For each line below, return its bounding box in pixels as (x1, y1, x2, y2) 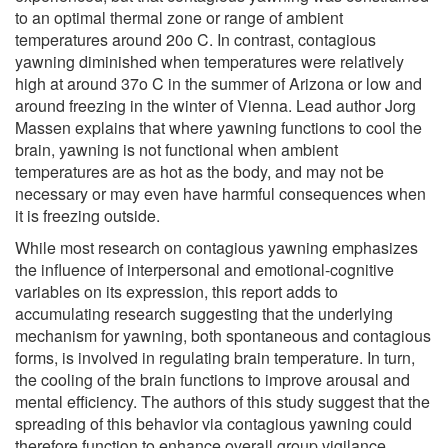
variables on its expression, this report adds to (15, 279, 338, 303)
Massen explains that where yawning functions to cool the (15, 115, 422, 139)
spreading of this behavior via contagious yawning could (15, 411, 412, 435)
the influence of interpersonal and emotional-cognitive (15, 257, 394, 281)
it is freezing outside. (15, 203, 160, 227)
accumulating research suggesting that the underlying (15, 301, 393, 325)
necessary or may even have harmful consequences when (15, 181, 426, 205)
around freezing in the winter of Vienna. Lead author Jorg (15, 93, 416, 117)
